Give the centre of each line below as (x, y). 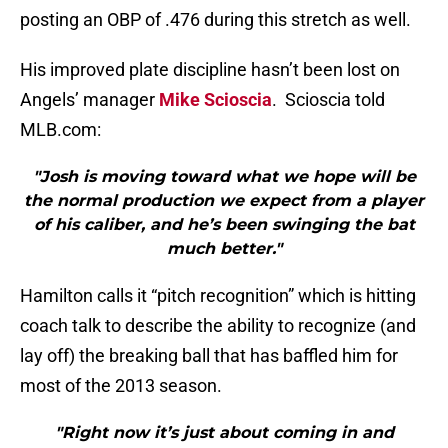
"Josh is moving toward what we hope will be (224, 177)
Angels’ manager (89, 100)
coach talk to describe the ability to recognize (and (218, 326)
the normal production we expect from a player (224, 201)
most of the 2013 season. (121, 386)
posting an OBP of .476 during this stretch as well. (215, 20)
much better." (224, 249)
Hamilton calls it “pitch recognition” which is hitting (218, 296)
